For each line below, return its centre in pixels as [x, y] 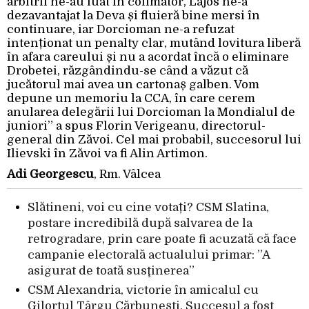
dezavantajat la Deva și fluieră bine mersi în [133, 16]
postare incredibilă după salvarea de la [140, 223]
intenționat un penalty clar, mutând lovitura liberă [154, 43]
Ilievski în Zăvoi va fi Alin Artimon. [107, 154]
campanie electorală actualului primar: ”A [149, 255]
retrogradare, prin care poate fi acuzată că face [162, 239]
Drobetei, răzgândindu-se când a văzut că [128, 71]
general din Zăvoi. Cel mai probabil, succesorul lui [154, 140]
